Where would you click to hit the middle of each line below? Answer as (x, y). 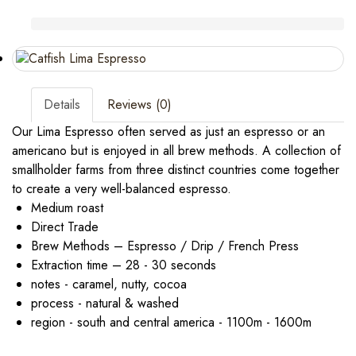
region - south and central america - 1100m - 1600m (171, 322)
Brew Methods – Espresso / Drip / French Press (167, 246)
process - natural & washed (105, 303)
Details (62, 104)
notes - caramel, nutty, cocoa (109, 284)
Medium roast (69, 208)
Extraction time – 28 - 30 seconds (126, 265)
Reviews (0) (139, 104)
